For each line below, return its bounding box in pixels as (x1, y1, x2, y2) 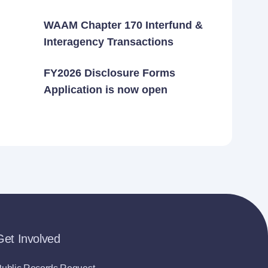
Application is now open (44, 84, 167, 96)
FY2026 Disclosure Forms (44, 67, 175, 80)
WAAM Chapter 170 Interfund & (44, 19, 203, 32)
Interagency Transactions (44, 36, 173, 48)
